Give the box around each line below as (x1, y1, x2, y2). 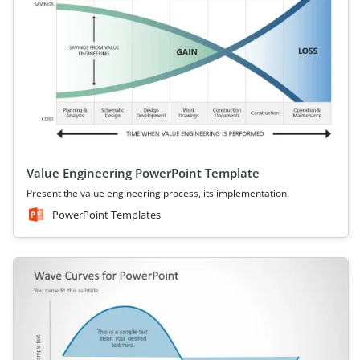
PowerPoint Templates (52, 207, 161, 222)
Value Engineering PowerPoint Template (27, 165, 260, 181)
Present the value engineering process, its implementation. (27, 186, 289, 200)
